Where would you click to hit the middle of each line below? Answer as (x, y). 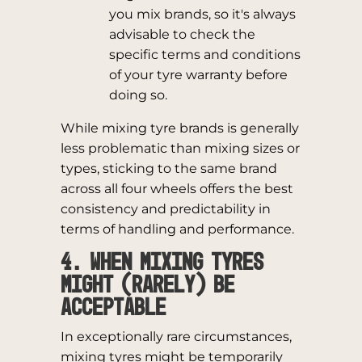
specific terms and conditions (204, 55)
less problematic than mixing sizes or (180, 148)
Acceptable (117, 309)
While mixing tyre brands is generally (179, 128)
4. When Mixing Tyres (162, 263)
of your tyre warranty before (198, 75)
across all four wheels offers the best (177, 189)
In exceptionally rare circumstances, (176, 337)
